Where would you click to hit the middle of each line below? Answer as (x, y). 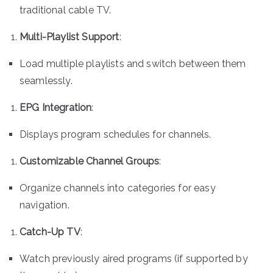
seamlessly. (46, 80)
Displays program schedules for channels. (115, 134)
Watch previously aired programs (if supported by (134, 258)
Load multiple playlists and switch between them (133, 63)
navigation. (44, 205)
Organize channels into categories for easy (118, 188)
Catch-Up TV (50, 232)
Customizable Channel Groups (90, 161)
